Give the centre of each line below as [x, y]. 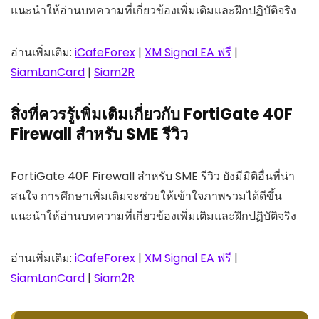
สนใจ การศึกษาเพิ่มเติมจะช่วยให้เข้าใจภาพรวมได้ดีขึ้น [146, 197]
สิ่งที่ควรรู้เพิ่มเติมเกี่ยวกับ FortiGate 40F [152, 115]
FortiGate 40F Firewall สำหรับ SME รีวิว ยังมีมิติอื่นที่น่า [153, 177]
